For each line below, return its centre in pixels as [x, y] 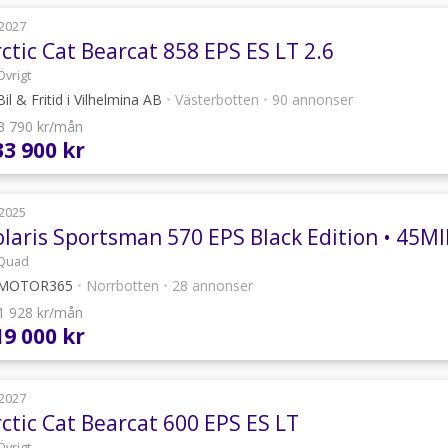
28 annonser [210, 285]
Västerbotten [217, 100]
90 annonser [310, 100]
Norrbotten [122, 285]
